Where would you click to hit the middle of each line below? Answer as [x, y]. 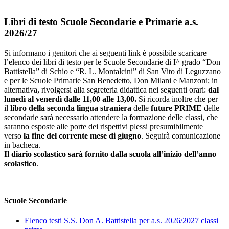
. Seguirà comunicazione [181, 135]
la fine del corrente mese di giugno [82, 135]
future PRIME [176, 108]
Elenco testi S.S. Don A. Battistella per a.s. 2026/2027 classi [121, 221]
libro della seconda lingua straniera [71, 108]
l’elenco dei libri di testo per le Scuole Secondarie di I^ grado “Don [112, 62]
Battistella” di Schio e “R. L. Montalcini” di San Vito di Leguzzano [112, 71]
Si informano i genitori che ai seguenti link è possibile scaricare [105, 53]
